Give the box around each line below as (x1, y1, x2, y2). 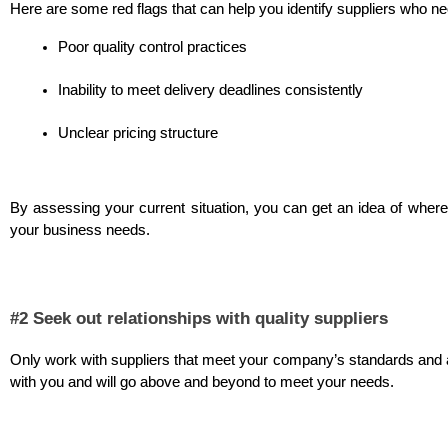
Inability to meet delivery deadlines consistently (58, 81, 363, 98)
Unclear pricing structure (58, 124, 218, 141)
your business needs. (10, 221, 154, 238)
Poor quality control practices (58, 38, 247, 55)
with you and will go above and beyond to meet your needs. (10, 373, 394, 390)
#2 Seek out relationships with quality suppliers (10, 307, 388, 328)
